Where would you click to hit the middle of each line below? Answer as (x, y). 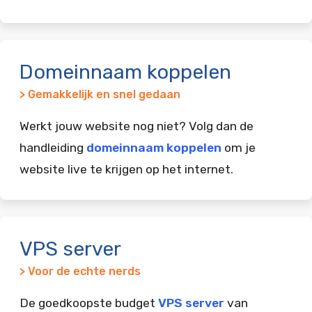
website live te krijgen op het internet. (126, 169)
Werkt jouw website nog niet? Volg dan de (136, 126)
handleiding (53, 147)
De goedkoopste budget (89, 303)
